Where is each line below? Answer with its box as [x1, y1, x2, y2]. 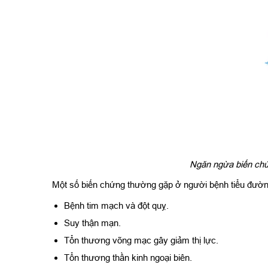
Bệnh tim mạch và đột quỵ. [64, 200, 169, 211]
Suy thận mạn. [64, 217, 121, 228]
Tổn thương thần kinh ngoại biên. [64, 252, 192, 263]
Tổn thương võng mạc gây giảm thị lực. [64, 234, 218, 245]
